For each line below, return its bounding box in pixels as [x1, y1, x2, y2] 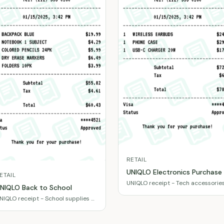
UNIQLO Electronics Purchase [126, 167, 222, 176]
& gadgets [126, 186, 156, 195]
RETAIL [126, 155, 146, 163]
